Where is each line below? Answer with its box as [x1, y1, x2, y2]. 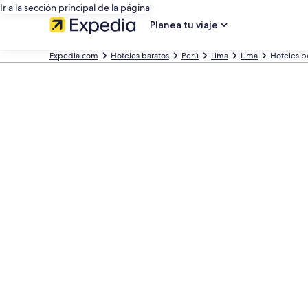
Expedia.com [49, 50, 98, 61]
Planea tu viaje [150, 19, 218, 31]
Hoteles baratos [111, 50, 169, 61]
